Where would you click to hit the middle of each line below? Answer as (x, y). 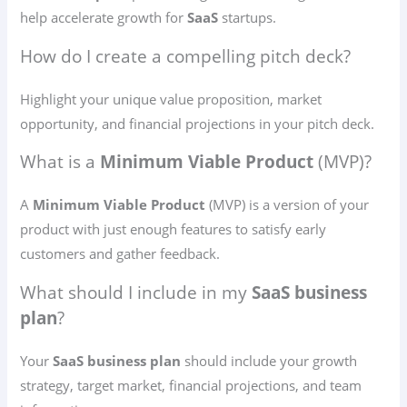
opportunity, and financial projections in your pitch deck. (198, 123)
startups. (248, 18)
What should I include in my (136, 292)
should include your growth (269, 360)
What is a (60, 162)
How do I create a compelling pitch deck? (186, 56)
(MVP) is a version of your (288, 205)
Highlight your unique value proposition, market (171, 99)
